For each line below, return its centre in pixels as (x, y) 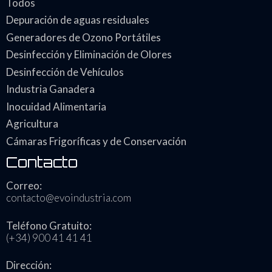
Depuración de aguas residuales (78, 20)
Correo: (24, 186)
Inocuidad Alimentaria (56, 106)
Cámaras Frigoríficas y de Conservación (96, 141)
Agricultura (32, 124)
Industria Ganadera (50, 89)
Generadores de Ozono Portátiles (83, 37)
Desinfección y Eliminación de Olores (89, 55)
